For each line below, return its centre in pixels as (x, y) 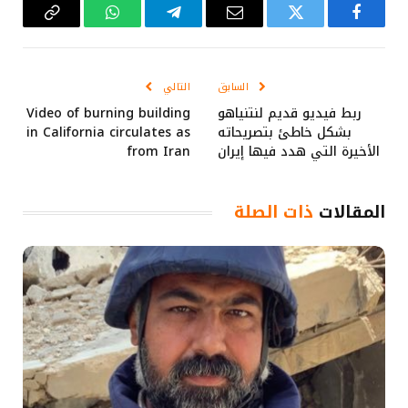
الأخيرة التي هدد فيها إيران (299, 152)
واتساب (88, 26)
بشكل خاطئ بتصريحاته (285, 133)
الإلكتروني (202, 55)
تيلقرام (152, 26)
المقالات (349, 213)
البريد (218, 26)
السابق (235, 87)
